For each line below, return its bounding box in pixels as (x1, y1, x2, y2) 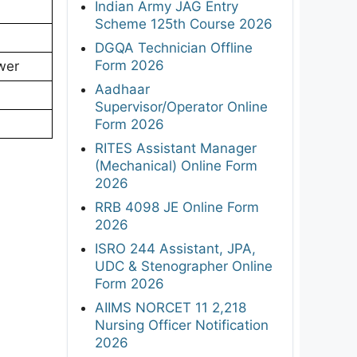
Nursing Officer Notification (95, 316, 269, 333)
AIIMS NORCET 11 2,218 (95, 299, 246, 316)
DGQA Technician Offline (95, 39, 253, 56)
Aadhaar (95, 80, 150, 97)
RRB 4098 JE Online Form (95, 198, 259, 215)
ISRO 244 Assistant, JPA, (95, 240, 256, 257)
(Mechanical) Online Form (95, 157, 257, 174)
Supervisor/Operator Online (95, 98, 268, 115)
